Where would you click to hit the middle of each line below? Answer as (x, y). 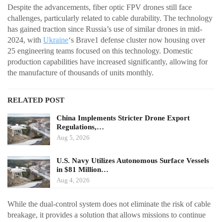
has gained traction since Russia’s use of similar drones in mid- (105, 29)
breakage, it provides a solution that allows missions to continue (107, 215)
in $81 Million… (83, 169)
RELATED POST (36, 100)
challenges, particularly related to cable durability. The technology (110, 18)
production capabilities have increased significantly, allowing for (108, 62)
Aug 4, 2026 (73, 180)
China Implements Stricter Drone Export (123, 118)
